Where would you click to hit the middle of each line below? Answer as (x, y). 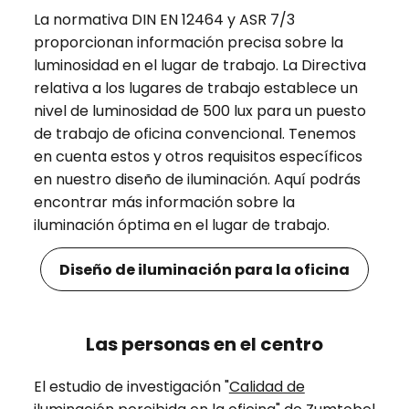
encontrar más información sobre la (164, 203)
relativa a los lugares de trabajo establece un (195, 89)
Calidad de (267, 387)
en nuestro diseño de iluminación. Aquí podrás (197, 180)
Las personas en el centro (204, 345)
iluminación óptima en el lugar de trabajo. (181, 225)
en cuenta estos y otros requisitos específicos (198, 157)
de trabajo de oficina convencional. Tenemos (194, 134)
